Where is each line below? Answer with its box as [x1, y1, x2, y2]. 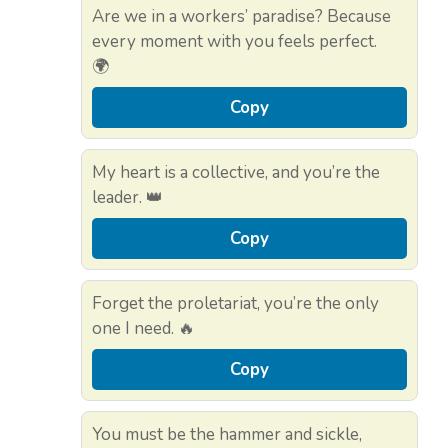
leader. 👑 [92, 186, 163, 210]
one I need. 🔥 [92, 317, 195, 341]
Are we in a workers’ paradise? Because [92, 5, 391, 29]
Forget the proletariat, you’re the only [92, 292, 379, 316]
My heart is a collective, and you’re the [92, 161, 380, 185]
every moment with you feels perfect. [92, 30, 377, 54]
